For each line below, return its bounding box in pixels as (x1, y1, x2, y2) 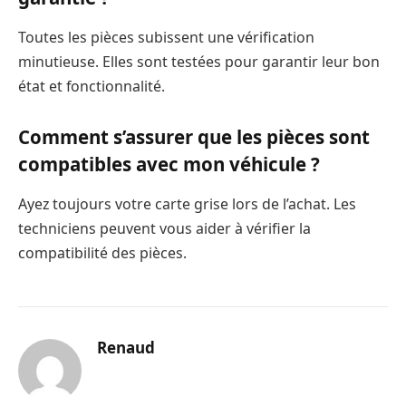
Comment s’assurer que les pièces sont (18, 124, 370, 150)
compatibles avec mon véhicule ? (18, 151, 320, 178)
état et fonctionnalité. (18, 75, 165, 96)
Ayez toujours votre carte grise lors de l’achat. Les (18, 193, 356, 214)
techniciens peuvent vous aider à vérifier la (18, 217, 311, 238)
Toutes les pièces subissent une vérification (18, 26, 314, 47)
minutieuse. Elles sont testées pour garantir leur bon (18, 51, 380, 72)
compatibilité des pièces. (18, 242, 187, 263)
